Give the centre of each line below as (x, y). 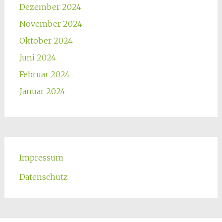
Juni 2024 (37, 57)
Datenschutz (43, 177)
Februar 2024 (44, 74)
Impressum (41, 158)
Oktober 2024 (46, 41)
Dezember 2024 (50, 7)
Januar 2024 (42, 91)
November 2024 (51, 24)
